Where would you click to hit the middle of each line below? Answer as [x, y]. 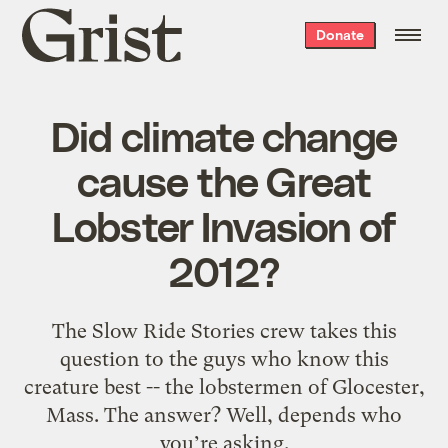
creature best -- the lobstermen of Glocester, [224, 386]
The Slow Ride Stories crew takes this [224, 330]
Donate [339, 34]
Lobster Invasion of [224, 224]
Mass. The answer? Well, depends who [224, 414]
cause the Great [224, 179]
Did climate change [224, 134]
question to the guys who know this [224, 358]
